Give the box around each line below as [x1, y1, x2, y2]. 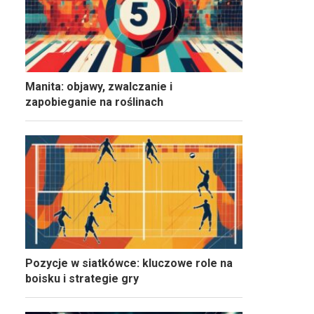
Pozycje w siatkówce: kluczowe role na [25, 256, 233, 270]
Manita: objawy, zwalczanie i [25, 79, 172, 93]
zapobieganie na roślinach [25, 95, 163, 109]
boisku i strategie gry [25, 271, 139, 285]
